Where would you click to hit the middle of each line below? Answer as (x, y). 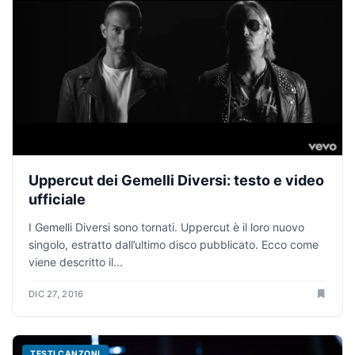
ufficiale (57, 199)
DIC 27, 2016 (56, 294)
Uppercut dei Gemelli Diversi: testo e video (176, 180)
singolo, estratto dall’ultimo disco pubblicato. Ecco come (174, 244)
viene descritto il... (76, 261)
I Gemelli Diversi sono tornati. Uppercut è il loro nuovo (166, 227)
